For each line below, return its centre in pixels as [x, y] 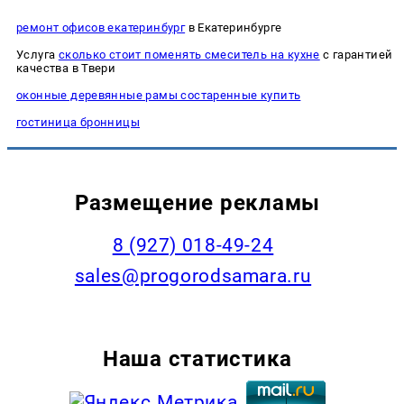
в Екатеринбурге [234, 27]
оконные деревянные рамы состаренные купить [159, 95]
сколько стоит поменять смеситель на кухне [189, 54]
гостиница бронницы [78, 122]
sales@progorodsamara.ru [193, 275]
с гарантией [356, 54]
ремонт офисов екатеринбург [101, 27]
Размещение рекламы [197, 203]
